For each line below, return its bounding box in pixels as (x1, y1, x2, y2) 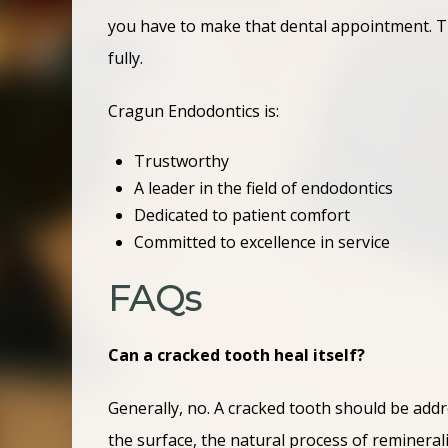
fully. (108, 46, 147, 69)
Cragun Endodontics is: (108, 99, 283, 122)
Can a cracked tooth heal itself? (108, 343, 369, 366)
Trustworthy (134, 149, 230, 172)
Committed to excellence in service (134, 230, 391, 253)
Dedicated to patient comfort (134, 203, 351, 226)
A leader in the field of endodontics (134, 176, 394, 199)
